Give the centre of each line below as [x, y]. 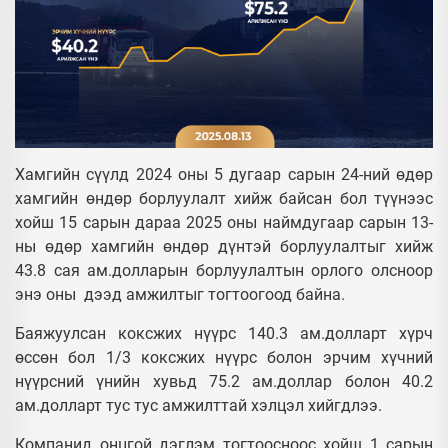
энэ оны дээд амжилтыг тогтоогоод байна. [180, 294]
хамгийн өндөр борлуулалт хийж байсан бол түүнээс [224, 198]
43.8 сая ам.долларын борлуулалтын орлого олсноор [224, 270]
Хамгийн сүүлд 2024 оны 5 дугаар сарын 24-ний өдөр [224, 174]
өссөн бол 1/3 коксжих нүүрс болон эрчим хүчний [224, 357]
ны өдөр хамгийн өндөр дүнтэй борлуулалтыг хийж [224, 246]
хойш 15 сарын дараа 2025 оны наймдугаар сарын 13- [224, 222]
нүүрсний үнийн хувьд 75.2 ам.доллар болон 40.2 [224, 381]
